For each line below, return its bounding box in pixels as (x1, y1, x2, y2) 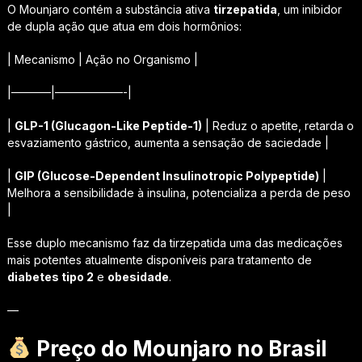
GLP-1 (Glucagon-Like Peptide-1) (14, 118, 202, 133)
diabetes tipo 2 (6, 269, 94, 284)
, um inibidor (276, 2, 342, 16)
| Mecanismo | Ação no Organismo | (6, 52, 198, 66)
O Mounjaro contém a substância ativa (6, 2, 213, 16)
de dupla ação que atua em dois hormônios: (6, 19, 242, 33)
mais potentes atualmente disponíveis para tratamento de (6, 252, 312, 267)
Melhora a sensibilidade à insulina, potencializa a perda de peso (6, 185, 351, 200)
